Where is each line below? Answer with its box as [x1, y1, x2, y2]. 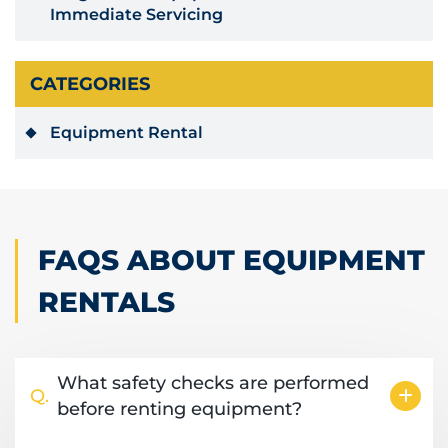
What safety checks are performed [57, 372, 369, 395]
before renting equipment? [57, 398, 302, 421]
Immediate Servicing [50, 5, 223, 25]
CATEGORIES [30, 73, 150, 96]
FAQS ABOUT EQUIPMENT [38, 243, 425, 278]
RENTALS [38, 285, 175, 320]
